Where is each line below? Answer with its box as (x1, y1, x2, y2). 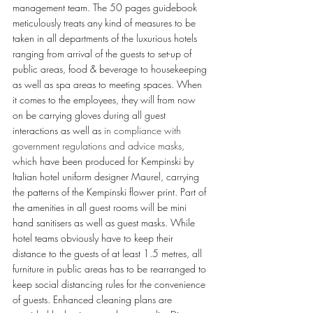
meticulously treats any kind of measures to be (13, 15, 198, 29)
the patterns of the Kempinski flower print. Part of (13, 184, 209, 198)
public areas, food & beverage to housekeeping (13, 61, 210, 75)
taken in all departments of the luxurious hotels (13, 31, 200, 45)
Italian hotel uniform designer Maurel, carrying (13, 169, 202, 183)
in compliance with (104, 123, 184, 137)
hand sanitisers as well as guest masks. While (13, 215, 198, 229)
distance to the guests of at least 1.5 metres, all (13, 246, 205, 260)
